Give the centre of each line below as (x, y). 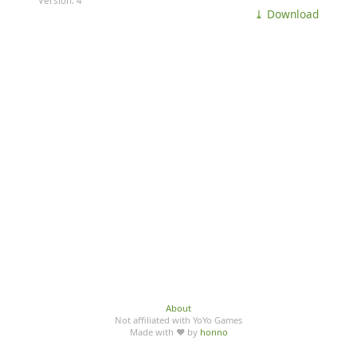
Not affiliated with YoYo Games (178, 320)
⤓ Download (286, 14)
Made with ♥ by (165, 332)
